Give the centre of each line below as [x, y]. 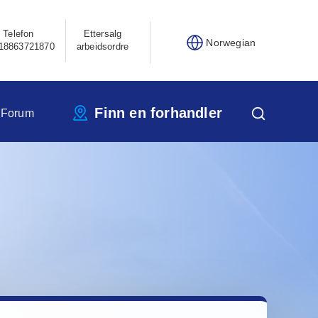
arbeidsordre [103, 47]
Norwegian [231, 42]
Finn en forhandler [158, 113]
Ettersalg [103, 34]
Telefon [18, 34]
